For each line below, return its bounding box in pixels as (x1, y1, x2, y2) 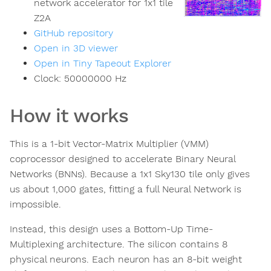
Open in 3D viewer (34, 42, 118, 54)
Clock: (34, 73, 64, 85)
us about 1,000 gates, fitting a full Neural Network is (10, 183, 241, 195)
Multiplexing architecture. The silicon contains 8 (10, 238, 227, 250)
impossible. (10, 198, 61, 211)
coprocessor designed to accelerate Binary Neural (10, 153, 235, 165)
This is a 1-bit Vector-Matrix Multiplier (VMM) (10, 138, 209, 150)
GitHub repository (34, 27, 113, 39)
